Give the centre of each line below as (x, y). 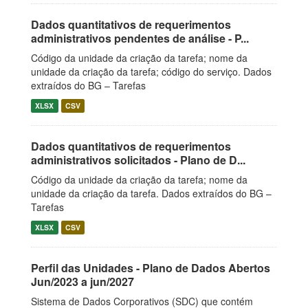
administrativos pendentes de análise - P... (140, 38)
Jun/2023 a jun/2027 (82, 282)
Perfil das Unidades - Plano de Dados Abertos (151, 268)
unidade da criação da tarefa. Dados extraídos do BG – (151, 193)
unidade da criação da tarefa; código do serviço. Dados (151, 71)
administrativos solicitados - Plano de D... (138, 160)
